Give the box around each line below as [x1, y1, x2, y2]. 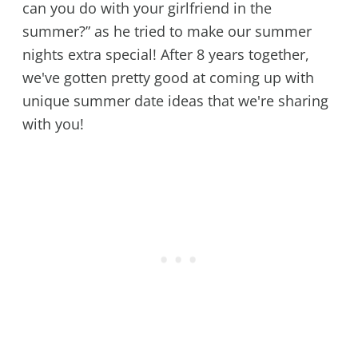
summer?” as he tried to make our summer [22, 21, 312, 41]
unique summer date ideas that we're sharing [22, 90, 328, 110]
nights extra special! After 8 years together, [22, 44, 309, 64]
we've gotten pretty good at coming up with [22, 67, 314, 87]
